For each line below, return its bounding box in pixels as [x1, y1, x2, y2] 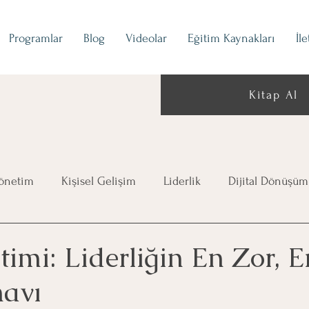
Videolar [126, 32, 167, 45]
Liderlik [163, 175, 201, 188]
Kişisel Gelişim [61, 175, 136, 188]
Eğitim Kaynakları [188, 32, 275, 45]
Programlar [9, 32, 63, 45]
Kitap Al [248, 88, 299, 101]
